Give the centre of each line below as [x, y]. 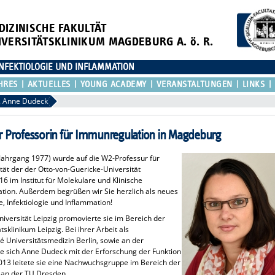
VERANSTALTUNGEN [194, 84]
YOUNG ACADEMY [113, 84]
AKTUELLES [49, 84]
